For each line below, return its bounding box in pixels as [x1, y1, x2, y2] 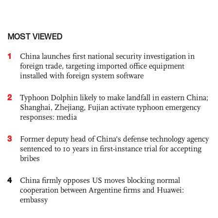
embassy [20, 195, 48, 204]
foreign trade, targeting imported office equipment [20, 61, 184, 71]
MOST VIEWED [7, 32, 62, 41]
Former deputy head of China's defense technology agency [20, 134, 209, 144]
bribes [20, 154, 40, 163]
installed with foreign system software [20, 71, 144, 80]
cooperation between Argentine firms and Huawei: [20, 185, 184, 195]
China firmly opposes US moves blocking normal [20, 176, 180, 185]
